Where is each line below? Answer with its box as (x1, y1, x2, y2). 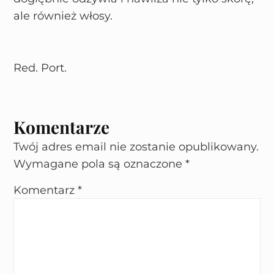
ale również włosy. (13, 9, 113, 23)
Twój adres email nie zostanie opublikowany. (13, 139, 259, 154)
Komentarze (13, 115, 110, 138)
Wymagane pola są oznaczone (13, 157, 186, 171)
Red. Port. (13, 61, 67, 75)
